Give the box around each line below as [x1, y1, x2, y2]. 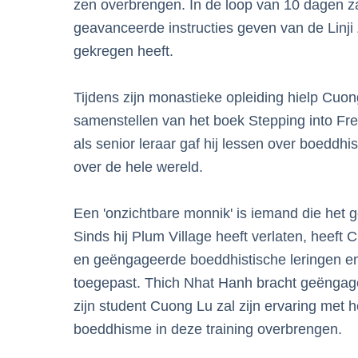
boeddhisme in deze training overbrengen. [74, 321, 342, 337]
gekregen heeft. [74, 43, 173, 59]
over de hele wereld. [74, 159, 203, 175]
